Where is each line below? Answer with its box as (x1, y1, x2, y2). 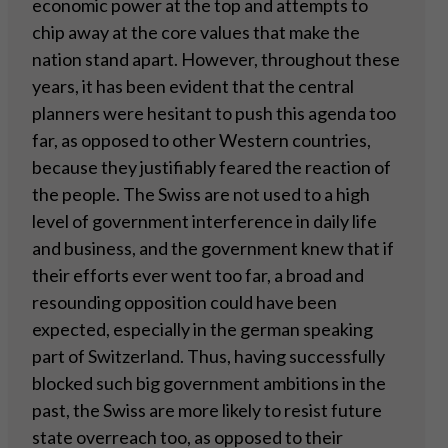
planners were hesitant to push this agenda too (32, 102, 396, 125)
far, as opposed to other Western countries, (32, 129, 371, 152)
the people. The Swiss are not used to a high (32, 183, 370, 206)
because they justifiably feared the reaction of (32, 156, 391, 179)
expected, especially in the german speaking (32, 318, 373, 341)
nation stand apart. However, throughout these (32, 48, 400, 71)
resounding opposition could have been (32, 291, 337, 314)
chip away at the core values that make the (32, 21, 360, 44)
